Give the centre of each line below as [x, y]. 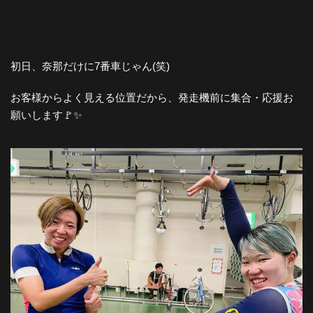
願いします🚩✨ [46, 115]
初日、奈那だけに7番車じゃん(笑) [90, 66]
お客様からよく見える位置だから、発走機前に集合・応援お [152, 98]
